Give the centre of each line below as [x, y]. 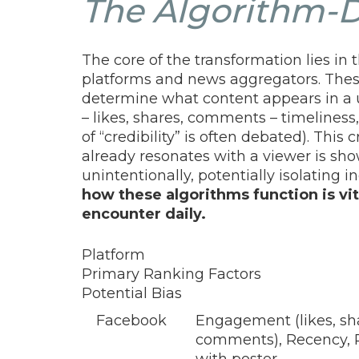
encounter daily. [144, 214]
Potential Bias [132, 293]
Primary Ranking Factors [171, 274]
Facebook [131, 320]
